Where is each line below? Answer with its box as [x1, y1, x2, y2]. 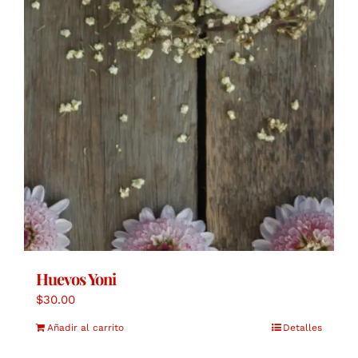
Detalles [283, 321, 322, 333]
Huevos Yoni [36, 267, 116, 289]
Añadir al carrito [47, 321, 124, 333]
